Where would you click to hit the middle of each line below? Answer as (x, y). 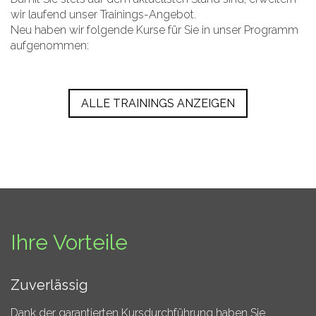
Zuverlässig (49, 285)
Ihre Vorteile (69, 242)
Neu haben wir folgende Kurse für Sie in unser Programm (154, 30)
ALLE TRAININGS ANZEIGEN (158, 103)
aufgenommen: (50, 45)
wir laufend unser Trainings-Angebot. (103, 14)
